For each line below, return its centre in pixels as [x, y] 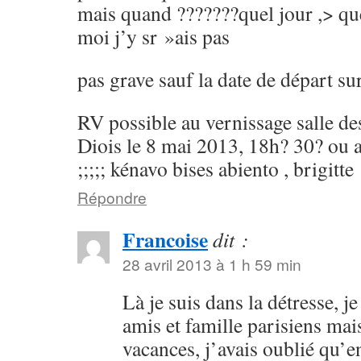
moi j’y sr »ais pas [154, 36]
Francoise [165, 239]
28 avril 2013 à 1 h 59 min [212, 264]
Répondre [112, 197]
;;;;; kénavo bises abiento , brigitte [216, 168]
